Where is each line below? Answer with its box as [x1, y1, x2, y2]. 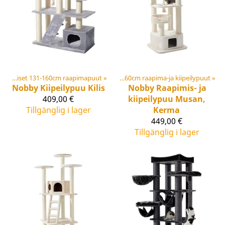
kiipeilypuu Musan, [128, 93, 205, 104]
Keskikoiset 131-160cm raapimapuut [17, 73, 102, 82]
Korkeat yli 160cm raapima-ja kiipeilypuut [124, 73, 210, 82]
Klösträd [56, 73, 81, 82]
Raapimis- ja [156, 82, 206, 93]
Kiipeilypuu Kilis [40, 82, 105, 93]
